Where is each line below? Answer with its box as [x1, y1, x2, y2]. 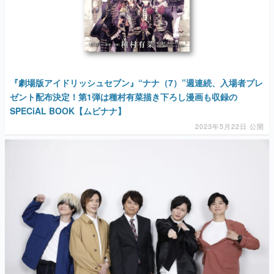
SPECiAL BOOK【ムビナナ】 [10, 105, 126, 117]
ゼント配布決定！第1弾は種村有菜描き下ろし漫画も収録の [10, 91, 237, 103]
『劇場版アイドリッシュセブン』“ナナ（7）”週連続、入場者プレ [10, 76, 263, 89]
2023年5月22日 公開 [195, 121, 264, 131]
